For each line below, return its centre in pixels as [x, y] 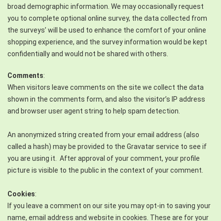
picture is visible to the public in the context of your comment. [105, 170]
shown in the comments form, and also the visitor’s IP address [106, 99]
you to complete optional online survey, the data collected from [107, 18]
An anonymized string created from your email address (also [103, 135]
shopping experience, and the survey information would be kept [107, 42]
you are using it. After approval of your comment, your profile [104, 158]
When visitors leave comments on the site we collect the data [106, 87]
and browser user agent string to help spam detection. [94, 111]
